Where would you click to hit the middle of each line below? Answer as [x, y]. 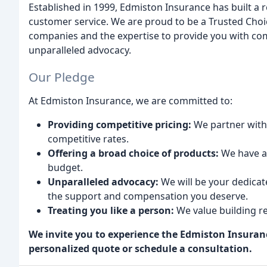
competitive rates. [88, 139]
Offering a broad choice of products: [133, 153]
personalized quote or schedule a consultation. [140, 248]
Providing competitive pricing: [119, 124]
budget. [65, 167]
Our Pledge [62, 77]
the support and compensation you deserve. [148, 196]
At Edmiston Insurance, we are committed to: [131, 100]
